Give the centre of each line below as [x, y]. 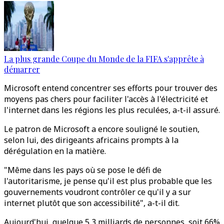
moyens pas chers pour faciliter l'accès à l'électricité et [106, 99]
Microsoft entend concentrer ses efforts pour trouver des [111, 88]
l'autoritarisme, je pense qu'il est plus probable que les [108, 181]
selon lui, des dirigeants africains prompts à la [91, 140]
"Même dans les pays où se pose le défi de [83, 170]
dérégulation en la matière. [55, 151]
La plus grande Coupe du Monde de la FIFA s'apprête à [104, 59]
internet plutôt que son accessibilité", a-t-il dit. [92, 203]
